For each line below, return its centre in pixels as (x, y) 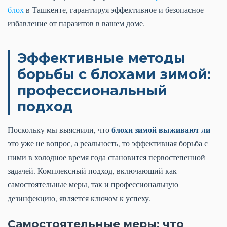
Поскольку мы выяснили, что (60, 130)
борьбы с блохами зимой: (114, 74)
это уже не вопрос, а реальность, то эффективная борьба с (108, 143)
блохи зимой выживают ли (161, 130)
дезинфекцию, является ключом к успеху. (79, 198)
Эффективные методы (101, 58)
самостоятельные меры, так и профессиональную (93, 184)
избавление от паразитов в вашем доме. (76, 23)
